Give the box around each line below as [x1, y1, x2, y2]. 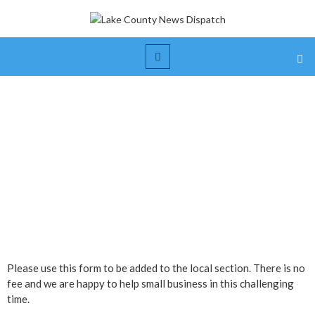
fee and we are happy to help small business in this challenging [7, 276, 294, 290]
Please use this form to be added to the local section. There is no [7, 261, 305, 274]
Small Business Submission [14, 120, 300, 148]
